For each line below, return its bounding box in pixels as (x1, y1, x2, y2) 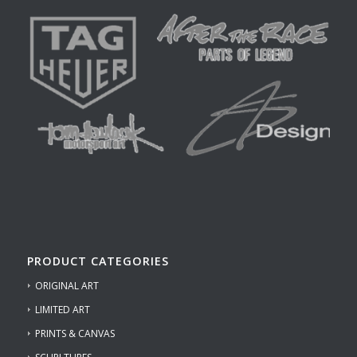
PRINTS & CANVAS (34, 326, 115, 340)
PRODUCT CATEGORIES (26, 253, 169, 269)
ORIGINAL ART (34, 278, 99, 292)
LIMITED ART (34, 302, 90, 316)
